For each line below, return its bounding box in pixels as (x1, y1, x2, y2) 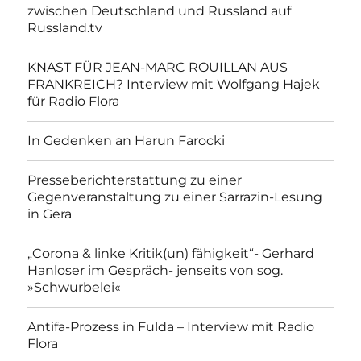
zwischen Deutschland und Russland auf (27, 3, 292, 19)
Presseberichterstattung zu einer (27, 172, 243, 189)
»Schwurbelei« (27, 280, 122, 296)
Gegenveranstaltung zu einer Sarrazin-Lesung (27, 189, 323, 205)
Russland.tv (27, 20, 103, 36)
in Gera (27, 206, 73, 222)
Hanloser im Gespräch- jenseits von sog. (27, 263, 284, 279)
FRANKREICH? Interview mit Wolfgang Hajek (27, 77, 321, 93)
